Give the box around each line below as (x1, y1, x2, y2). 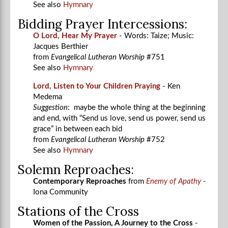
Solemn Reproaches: (18, 161, 137, 178)
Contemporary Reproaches (33, 177, 128, 185)
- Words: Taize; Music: (119, 32, 194, 40)
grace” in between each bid (33, 125, 122, 133)
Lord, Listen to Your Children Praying (33, 82, 160, 90)
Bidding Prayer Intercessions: (18, 15, 190, 32)
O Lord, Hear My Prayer (33, 32, 117, 40)
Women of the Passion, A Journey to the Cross (33, 219, 195, 227)
